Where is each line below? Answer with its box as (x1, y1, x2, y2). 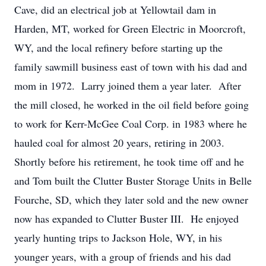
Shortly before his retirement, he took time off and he (14, 154, 244, 169)
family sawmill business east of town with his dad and (14, 59, 247, 74)
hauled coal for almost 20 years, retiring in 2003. (14, 135, 228, 150)
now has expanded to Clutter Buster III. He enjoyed (14, 211, 239, 226)
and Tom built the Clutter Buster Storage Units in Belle (14, 173, 252, 188)
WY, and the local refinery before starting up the (14, 40, 223, 55)
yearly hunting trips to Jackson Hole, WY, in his (14, 230, 222, 245)
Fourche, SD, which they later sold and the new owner (14, 192, 248, 207)
